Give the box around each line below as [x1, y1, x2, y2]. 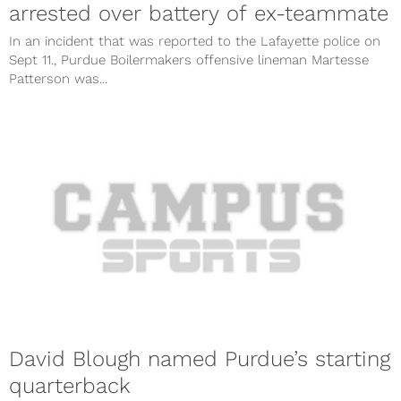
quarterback [9, 372, 131, 398]
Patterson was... [9, 70, 107, 87]
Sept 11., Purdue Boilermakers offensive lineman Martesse [9, 51, 369, 68]
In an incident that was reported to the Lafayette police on [9, 32, 380, 49]
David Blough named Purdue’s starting [9, 346, 390, 371]
